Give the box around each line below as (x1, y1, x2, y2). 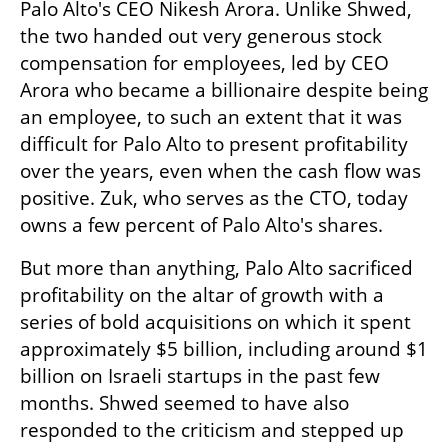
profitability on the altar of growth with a (20, 282, 384, 309)
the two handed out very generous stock (20, 23, 382, 50)
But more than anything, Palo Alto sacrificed (20, 255, 413, 282)
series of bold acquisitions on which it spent (20, 309, 411, 336)
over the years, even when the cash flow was (20, 158, 421, 185)
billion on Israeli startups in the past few (20, 363, 380, 390)
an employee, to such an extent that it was (20, 104, 402, 131)
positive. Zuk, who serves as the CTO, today (20, 185, 408, 212)
